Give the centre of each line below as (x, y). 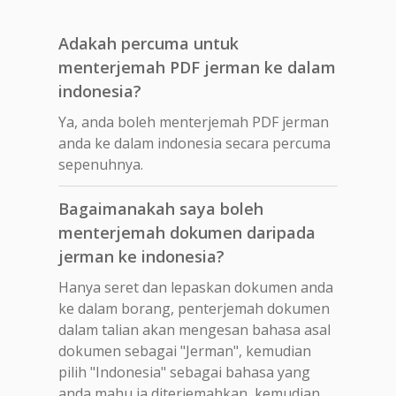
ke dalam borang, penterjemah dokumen (194, 308)
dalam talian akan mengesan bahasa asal (194, 329)
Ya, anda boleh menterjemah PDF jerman (194, 122)
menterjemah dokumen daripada (187, 232)
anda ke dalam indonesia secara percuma (194, 143)
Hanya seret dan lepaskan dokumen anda (196, 287)
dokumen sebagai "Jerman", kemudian (185, 350)
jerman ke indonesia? (141, 256)
